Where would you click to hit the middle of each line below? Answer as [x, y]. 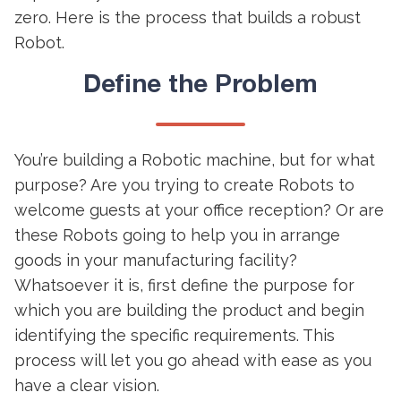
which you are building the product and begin [189, 310]
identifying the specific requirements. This [175, 335]
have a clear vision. [87, 385]
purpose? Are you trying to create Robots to [184, 185]
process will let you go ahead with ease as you [193, 360]
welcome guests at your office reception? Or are [199, 210]
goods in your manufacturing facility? [156, 260]
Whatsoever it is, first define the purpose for [184, 285]
